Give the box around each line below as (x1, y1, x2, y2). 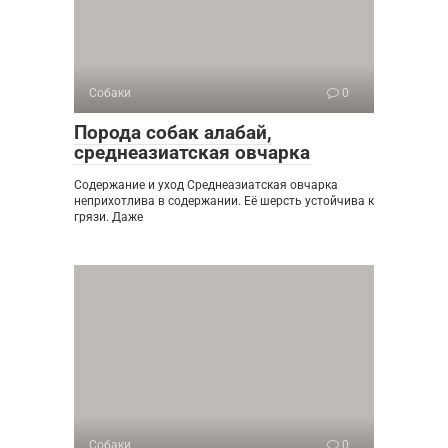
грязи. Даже (74, 209, 143, 224)
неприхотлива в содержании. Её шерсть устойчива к (74, 193, 374, 208)
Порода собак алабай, (74, 120, 272, 144)
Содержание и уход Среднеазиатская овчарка (74, 177, 338, 192)
